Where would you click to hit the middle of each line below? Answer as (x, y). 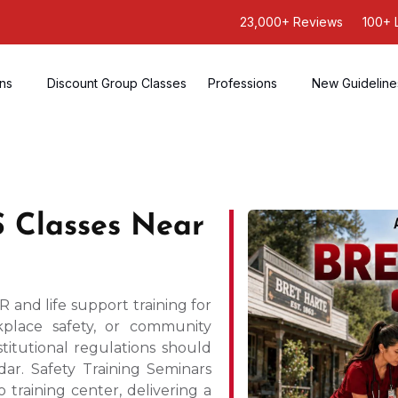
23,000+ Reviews (291, 22)
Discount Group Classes (117, 83)
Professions (243, 83)
